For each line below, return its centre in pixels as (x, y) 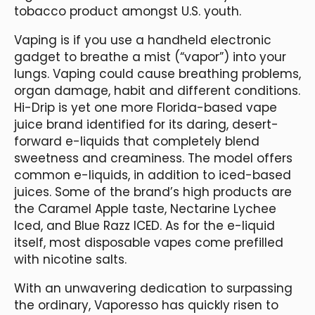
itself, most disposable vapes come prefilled (149, 242)
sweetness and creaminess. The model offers (153, 158)
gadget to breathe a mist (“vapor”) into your (150, 57)
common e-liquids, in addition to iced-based (153, 175)
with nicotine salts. (70, 259)
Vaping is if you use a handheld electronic (143, 40)
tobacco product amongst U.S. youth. (128, 11)
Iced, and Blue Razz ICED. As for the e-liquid (144, 225)
